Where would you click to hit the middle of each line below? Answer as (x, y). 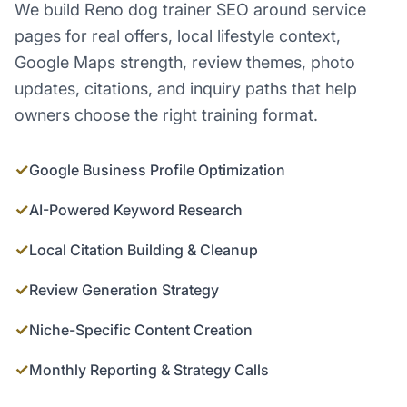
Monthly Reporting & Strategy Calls (149, 370)
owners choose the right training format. (166, 115)
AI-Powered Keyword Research (136, 210)
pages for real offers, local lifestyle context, (178, 36)
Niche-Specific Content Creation (141, 330)
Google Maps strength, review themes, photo (185, 62)
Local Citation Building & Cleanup (144, 250)
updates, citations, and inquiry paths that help (186, 89)
